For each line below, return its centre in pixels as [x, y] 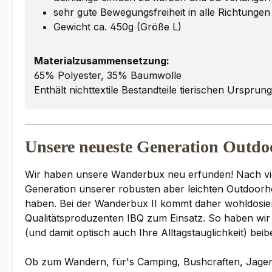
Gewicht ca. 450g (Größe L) [117, 27]
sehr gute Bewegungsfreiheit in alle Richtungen [162, 12]
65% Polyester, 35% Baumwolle [108, 76]
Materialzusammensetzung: [102, 61]
